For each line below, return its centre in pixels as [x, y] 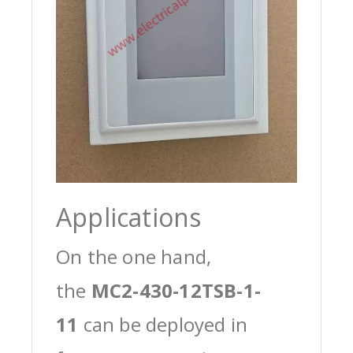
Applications [129, 217]
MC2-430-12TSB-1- [176, 291]
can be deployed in [163, 325]
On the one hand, [134, 257]
